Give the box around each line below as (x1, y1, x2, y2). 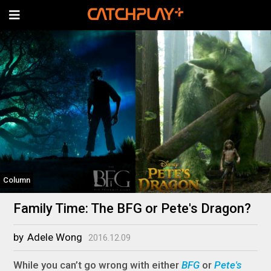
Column (3, 175, 30, 184)
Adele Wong (27, 230, 83, 243)
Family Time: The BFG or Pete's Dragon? (13, 200, 252, 216)
